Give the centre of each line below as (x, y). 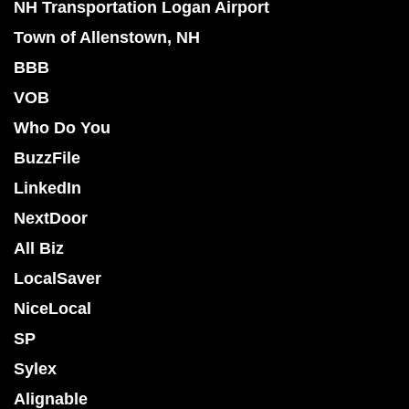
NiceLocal (52, 309)
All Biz (39, 249)
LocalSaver (58, 279)
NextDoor (51, 219)
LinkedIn (47, 189)
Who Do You (62, 128)
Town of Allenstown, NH (107, 38)
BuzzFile (47, 158)
